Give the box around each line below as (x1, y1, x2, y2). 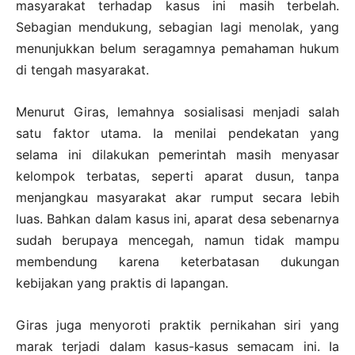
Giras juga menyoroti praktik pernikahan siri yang (16, 316, 339, 333)
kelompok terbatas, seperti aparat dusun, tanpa (16, 167, 339, 184)
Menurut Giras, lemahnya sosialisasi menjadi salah (16, 103, 339, 120)
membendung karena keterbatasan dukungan (16, 253, 339, 269)
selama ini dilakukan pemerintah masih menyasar (16, 146, 339, 162)
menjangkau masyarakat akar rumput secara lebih (16, 189, 339, 205)
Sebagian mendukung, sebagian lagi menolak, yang (16, 18, 339, 35)
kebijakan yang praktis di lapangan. (16, 274, 228, 291)
